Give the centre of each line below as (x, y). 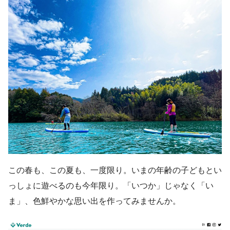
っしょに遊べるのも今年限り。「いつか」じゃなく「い (111, 185)
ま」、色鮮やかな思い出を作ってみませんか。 (94, 200)
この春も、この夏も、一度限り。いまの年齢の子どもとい (115, 170)
